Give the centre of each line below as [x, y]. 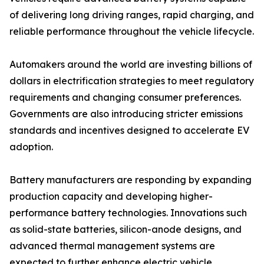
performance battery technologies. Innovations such [128, 213]
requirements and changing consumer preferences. [125, 98]
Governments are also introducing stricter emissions [126, 114]
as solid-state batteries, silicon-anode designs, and [126, 230]
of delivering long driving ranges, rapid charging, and [132, 15]
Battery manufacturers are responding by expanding [131, 180]
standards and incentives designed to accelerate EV [129, 131]
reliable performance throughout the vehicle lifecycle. [132, 32]
